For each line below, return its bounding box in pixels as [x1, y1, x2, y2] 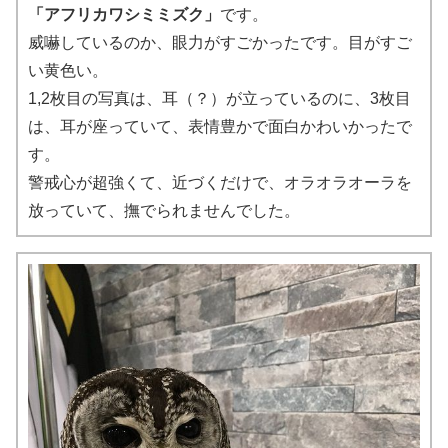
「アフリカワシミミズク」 [28, 6, 220, 24]
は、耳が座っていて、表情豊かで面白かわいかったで [28, 118, 412, 136]
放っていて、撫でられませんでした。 [28, 202, 300, 220]
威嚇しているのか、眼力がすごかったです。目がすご [28, 34, 412, 52]
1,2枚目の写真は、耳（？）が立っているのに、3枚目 [28, 90, 411, 108]
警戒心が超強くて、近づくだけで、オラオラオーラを [28, 174, 412, 192]
